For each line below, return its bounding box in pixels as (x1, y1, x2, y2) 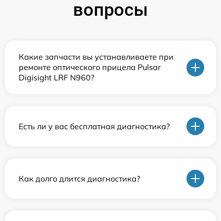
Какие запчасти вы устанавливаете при (19, 52, 174, 62)
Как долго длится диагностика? (19, 173, 140, 184)
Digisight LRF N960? (19, 73, 94, 83)
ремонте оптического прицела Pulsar (19, 62, 161, 73)
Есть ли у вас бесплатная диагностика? (19, 121, 170, 131)
